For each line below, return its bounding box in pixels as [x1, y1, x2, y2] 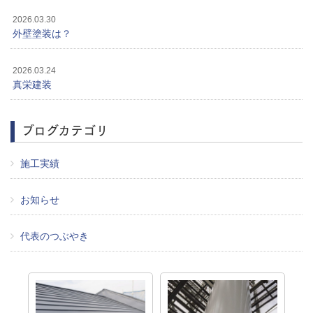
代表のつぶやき [20, 231, 89, 242]
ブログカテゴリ [22, 119, 108, 140]
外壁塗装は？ [13, 28, 71, 40]
